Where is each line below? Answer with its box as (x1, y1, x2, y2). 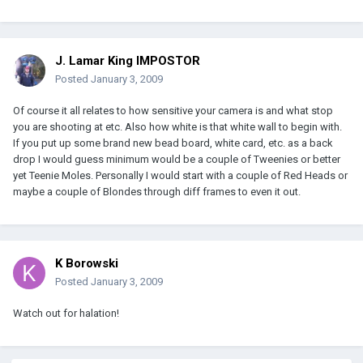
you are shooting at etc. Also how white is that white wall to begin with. (13, 121, 342, 134)
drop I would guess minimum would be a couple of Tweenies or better (13, 153, 340, 166)
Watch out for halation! (13, 307, 119, 320)
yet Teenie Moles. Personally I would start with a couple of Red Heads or (13, 169, 348, 182)
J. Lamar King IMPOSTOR (55, 53, 200, 69)
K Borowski (55, 256, 118, 271)
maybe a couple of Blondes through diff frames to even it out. (13, 186, 301, 199)
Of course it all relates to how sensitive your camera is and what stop (13, 105, 333, 117)
